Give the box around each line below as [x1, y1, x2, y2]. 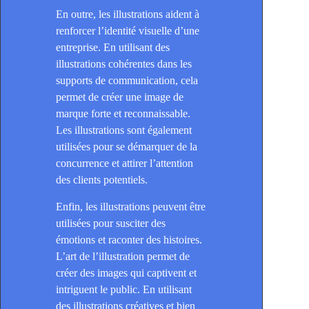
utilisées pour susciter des [56, 217, 166, 230]
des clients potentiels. [56, 174, 148, 186]
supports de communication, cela [56, 74, 198, 87]
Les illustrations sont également [56, 124, 192, 137]
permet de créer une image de [56, 91, 183, 103]
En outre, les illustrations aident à [56, 8, 199, 21]
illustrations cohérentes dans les [56, 58, 192, 70]
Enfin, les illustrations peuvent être [56, 201, 206, 213]
